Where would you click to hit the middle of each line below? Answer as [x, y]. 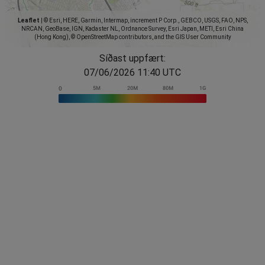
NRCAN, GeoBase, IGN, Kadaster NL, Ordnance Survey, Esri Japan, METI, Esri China [132, 28]
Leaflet [28, 20]
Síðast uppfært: [132, 58]
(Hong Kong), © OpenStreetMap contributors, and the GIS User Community [132, 37]
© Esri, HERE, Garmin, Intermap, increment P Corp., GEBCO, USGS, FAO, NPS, [145, 20]
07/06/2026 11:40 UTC [132, 72]
